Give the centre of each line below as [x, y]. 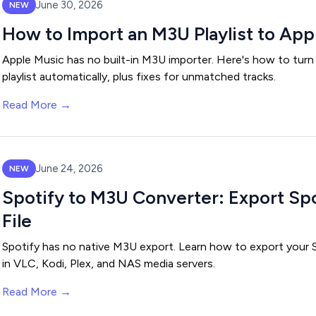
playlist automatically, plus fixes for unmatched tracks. [139, 77]
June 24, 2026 [69, 168]
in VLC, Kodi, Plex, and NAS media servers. [109, 263]
